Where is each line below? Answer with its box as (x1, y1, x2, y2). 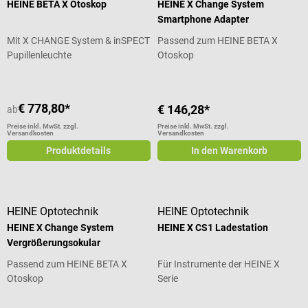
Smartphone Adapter (157, 13, 250, 25)
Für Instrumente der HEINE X (157, 258, 280, 269)
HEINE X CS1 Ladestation (157, 221, 269, 233)
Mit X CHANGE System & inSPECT (7, 34, 150, 46)
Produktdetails (46, 144, 111, 156)
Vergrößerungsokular (7, 236, 100, 248)
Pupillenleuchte (7, 49, 71, 60)
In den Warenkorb (191, 144, 268, 156)
